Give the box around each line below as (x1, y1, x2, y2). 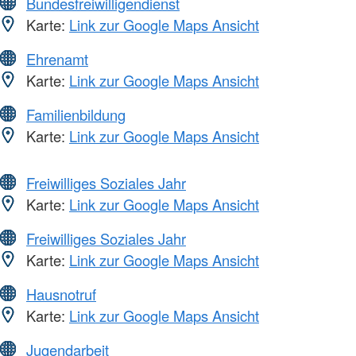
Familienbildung (26, 104, 126, 126)
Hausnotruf (26, 284, 96, 305)
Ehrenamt (26, 48, 88, 70)
